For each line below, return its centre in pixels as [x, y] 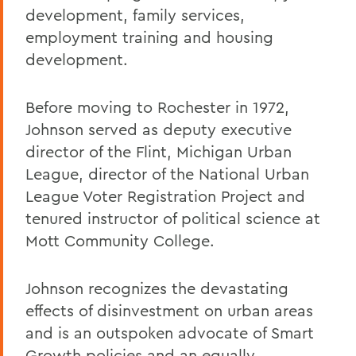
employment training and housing [149, 37]
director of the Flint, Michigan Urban [159, 151]
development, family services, [135, 15]
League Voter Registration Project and [165, 196]
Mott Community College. [120, 240]
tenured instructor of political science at [173, 218]
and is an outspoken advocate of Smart [170, 333]
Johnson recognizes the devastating [157, 288]
